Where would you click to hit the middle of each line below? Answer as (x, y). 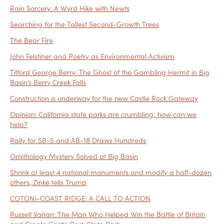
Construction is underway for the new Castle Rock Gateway (104, 98)
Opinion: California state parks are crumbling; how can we (103, 114)
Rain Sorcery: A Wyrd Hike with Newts (70, 8)
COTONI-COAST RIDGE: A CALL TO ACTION (80, 198)
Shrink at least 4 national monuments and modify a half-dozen (111, 172)
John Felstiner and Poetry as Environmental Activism (92, 56)
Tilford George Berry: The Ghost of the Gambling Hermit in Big (110, 72)
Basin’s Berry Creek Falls (48, 82)
